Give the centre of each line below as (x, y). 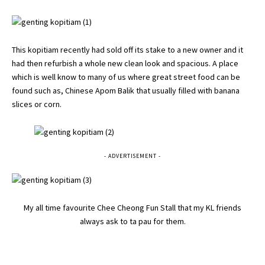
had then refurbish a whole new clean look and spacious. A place (125, 64)
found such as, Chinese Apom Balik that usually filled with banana (126, 91)
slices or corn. (37, 104)
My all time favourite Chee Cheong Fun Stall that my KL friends (132, 208)
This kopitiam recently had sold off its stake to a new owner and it (127, 50)
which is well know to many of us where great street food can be (126, 77)
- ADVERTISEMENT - (132, 156)
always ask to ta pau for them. (132, 222)
